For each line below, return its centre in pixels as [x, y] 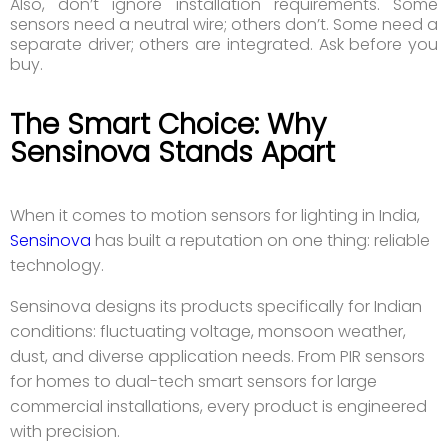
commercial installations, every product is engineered [218, 407]
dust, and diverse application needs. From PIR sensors [217, 357]
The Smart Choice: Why [168, 125]
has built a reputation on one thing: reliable [260, 241]
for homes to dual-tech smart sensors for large [193, 382]
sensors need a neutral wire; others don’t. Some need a [224, 25]
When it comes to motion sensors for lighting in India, [215, 216]
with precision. [65, 432]
